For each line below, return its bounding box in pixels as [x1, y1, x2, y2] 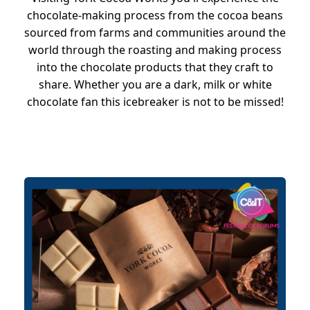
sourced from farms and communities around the [24, 24, 286, 40]
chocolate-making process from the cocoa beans [27, 7, 283, 23]
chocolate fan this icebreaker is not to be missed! [26, 93, 284, 109]
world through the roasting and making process [28, 42, 282, 57]
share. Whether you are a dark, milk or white [38, 76, 272, 92]
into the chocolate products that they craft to [37, 59, 273, 75]
